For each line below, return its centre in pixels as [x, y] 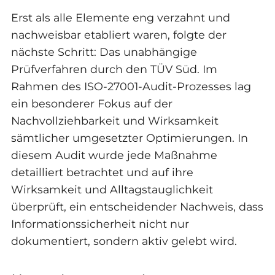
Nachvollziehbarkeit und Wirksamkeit [114, 120]
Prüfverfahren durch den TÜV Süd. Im [114, 69]
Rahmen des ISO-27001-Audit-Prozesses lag [131, 86]
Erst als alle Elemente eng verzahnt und [120, 17]
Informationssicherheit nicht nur [100, 223]
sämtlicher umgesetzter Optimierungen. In [129, 137]
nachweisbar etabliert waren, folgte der [118, 34]
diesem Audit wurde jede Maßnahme [114, 155]
